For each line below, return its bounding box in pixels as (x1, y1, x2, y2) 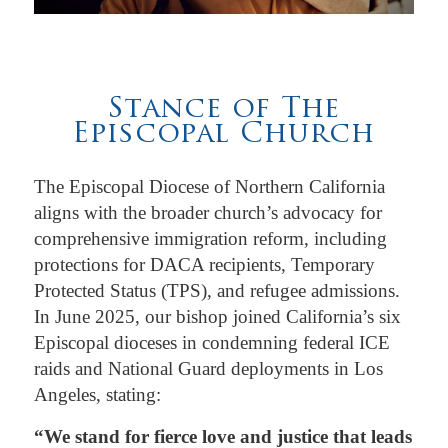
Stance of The (107, 95, 341, 124)
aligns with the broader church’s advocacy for (33, 201, 382, 223)
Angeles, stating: (33, 383, 171, 405)
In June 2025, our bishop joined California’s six (33, 305, 401, 327)
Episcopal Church (72, 120, 376, 149)
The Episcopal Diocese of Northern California (33, 175, 385, 197)
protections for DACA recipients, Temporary (33, 253, 375, 275)
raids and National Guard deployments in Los (33, 357, 383, 379)
